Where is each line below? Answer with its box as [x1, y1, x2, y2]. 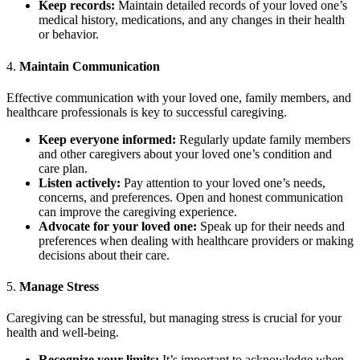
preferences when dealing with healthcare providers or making [39, 233, 354, 247]
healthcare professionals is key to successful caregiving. [6, 104, 287, 119]
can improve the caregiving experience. [39, 204, 237, 219]
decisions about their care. [39, 247, 170, 262]
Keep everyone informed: [39, 132, 176, 146]
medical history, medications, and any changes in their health [39, 13, 345, 27]
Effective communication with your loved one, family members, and [6, 90, 351, 104]
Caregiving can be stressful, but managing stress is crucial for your [6, 311, 342, 325]
